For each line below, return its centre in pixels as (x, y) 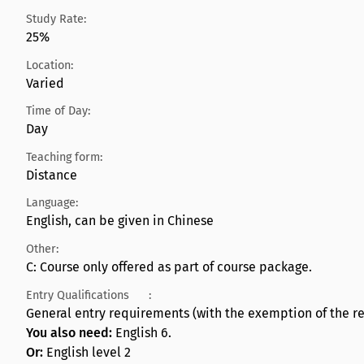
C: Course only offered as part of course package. (169, 266)
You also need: (71, 332)
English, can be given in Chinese (120, 221)
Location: (50, 65)
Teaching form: (64, 157)
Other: (42, 249)
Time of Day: (58, 111)
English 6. (143, 332)
